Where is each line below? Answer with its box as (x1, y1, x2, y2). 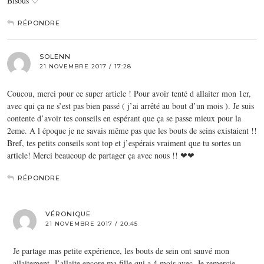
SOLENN (39, 52, 71, 61)
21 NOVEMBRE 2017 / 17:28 (39, 62, 131, 70)
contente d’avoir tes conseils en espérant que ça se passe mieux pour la (7, 112, 241, 124)
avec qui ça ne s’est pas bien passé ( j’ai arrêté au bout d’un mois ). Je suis (7, 100, 254, 111)
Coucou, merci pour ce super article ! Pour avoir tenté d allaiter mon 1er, (7, 87, 251, 99)
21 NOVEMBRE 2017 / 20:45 (45, 219, 138, 227)
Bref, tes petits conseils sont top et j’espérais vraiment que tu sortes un (7, 137, 241, 148)
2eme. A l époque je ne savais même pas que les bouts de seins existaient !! (7, 124, 257, 136)
